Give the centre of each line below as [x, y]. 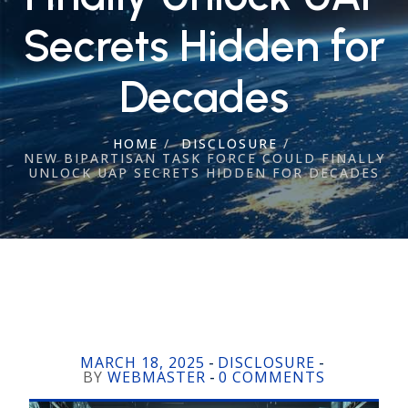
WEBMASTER [157, 377]
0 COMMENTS [272, 377]
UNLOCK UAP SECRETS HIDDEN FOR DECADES [204, 173]
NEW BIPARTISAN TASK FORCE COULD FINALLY [204, 158]
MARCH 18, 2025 [143, 362]
